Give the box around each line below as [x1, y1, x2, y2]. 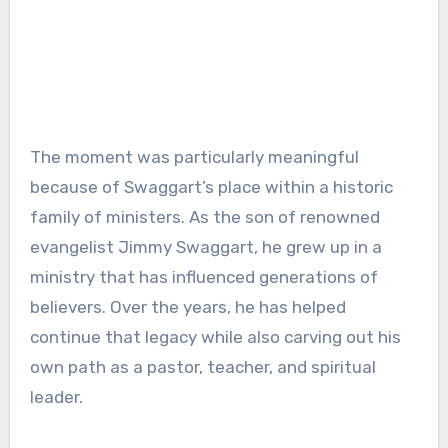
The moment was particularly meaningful [29, 147, 359, 168]
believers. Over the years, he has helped [29, 297, 346, 318]
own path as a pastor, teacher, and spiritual [29, 357, 376, 378]
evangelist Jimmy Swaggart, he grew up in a [29, 237, 382, 258]
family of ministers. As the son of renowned [29, 207, 380, 228]
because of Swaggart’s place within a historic [29, 177, 393, 198]
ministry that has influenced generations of [29, 267, 378, 288]
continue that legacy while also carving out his [29, 327, 401, 348]
